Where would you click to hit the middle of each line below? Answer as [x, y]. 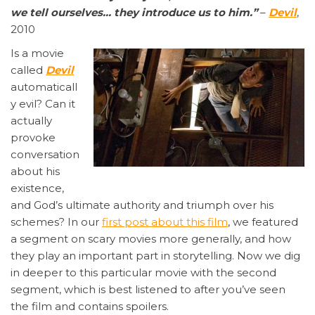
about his [35, 171]
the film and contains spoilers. [90, 306]
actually [31, 120]
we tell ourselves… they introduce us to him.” [134, 12]
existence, [37, 188]
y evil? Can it [43, 103]
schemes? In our [56, 221]
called [28, 70]
